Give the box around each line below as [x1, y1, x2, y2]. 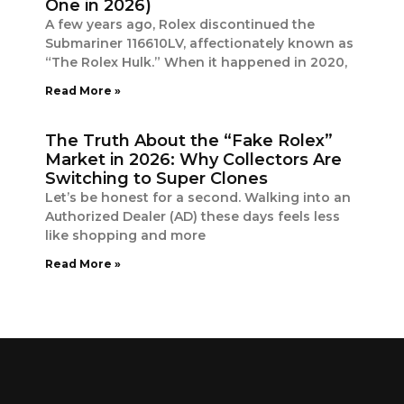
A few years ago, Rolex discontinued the [45, 16, 315, 32]
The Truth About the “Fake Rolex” [45, 131, 333, 151]
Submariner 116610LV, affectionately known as [45, 35, 353, 51]
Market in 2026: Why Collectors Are [45, 150, 342, 170]
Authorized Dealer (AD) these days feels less [45, 208, 340, 225]
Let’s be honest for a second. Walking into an [45, 189, 351, 206]
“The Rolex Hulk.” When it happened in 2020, [45, 54, 347, 70]
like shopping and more [45, 227, 206, 243]
